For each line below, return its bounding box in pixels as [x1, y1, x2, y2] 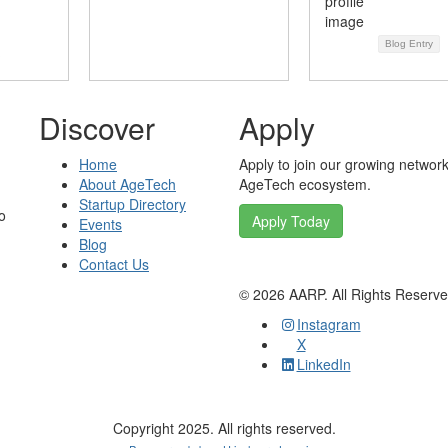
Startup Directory [79, 193, 186, 214]
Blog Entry [385, 37, 433, 49]
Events [79, 213, 122, 234]
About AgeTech [79, 173, 176, 194]
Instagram [296, 313, 361, 334]
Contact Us [79, 253, 149, 274]
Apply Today [252, 210, 330, 231]
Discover [39, 105, 155, 149]
